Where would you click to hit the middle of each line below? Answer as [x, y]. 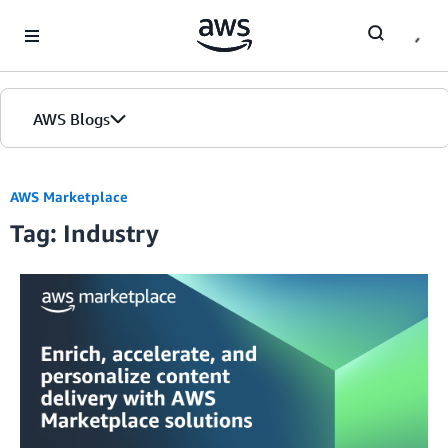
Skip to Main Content [75, 19]
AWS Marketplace [69, 196]
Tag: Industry [84, 233]
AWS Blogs [71, 119]
